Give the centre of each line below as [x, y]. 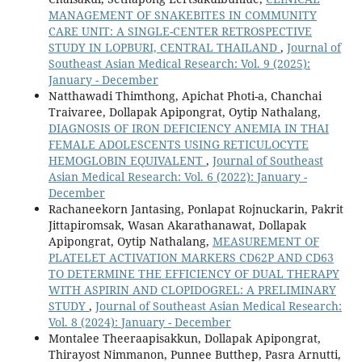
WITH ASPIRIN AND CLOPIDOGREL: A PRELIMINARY [192, 289]
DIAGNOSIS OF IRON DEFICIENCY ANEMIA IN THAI [188, 128]
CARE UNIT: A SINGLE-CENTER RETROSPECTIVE [180, 31]
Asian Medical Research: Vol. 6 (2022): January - [177, 176]
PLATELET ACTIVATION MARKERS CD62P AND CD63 [191, 257]
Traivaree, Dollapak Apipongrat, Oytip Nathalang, [184, 112]
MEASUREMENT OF [265, 241]
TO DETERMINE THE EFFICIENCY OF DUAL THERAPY [194, 273]
